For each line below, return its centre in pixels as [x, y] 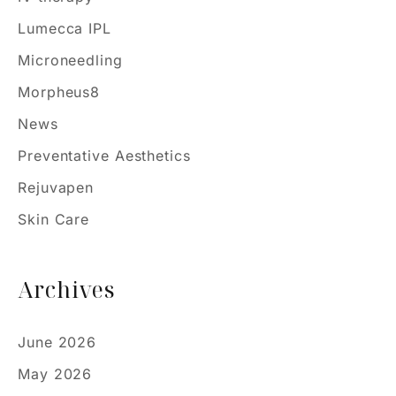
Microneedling [70, 61]
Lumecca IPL [65, 29]
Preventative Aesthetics [104, 156]
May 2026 [55, 373]
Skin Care [54, 220]
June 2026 [57, 342]
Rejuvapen [56, 188]
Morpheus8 [59, 92]
